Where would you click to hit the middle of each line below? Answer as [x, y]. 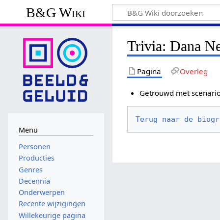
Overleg [193, 71]
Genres [30, 169]
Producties [36, 158]
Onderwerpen [41, 192]
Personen [34, 147]
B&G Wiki [56, 12]
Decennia [34, 181]
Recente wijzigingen [52, 204]
